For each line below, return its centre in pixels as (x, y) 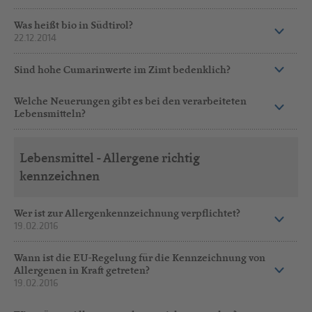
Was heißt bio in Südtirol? (74, 24)
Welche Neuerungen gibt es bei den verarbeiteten (131, 101)
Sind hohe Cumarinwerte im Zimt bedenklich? (123, 70)
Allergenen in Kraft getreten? (82, 270)
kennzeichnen (59, 176)
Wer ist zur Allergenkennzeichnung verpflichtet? (127, 212)
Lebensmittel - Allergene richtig (109, 158)
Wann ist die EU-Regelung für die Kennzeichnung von (140, 257)
